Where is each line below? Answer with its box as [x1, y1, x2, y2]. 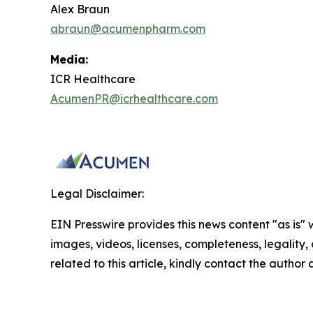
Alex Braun [50, 2, 110, 17]
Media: [50, 52, 88, 67]
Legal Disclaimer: [50, 187, 144, 201]
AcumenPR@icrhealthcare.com [50, 92, 218, 106]
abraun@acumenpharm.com [50, 22, 205, 36]
